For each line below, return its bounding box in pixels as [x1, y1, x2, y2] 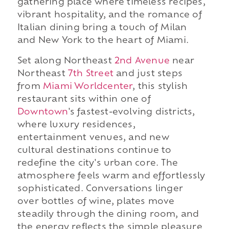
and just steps [113, 70, 182, 78]
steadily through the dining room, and [17, 210, 199, 219]
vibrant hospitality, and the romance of [17, 11, 202, 20]
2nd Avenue [114, 57, 170, 65]
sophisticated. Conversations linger [17, 185, 183, 193]
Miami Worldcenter [42, 82, 133, 91]
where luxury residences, [17, 121, 135, 129]
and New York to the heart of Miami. [17, 37, 189, 45]
